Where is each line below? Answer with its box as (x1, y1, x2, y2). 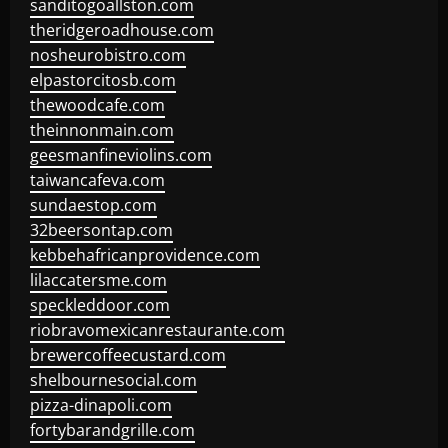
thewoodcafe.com (30, 94, 165, 116)
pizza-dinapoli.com (30, 394, 172, 416)
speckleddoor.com (30, 294, 170, 316)
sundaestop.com (30, 194, 157, 216)
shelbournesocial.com (30, 369, 197, 391)
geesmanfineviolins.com (30, 144, 212, 166)
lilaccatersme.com (30, 269, 167, 291)
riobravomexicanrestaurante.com (30, 319, 285, 341)
